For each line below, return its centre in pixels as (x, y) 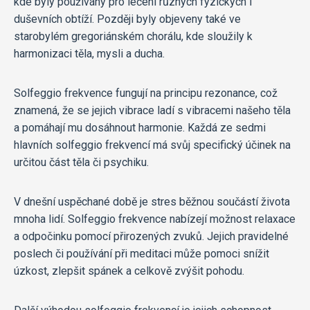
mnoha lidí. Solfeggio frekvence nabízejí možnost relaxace (155, 219)
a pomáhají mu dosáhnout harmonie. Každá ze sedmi (140, 128)
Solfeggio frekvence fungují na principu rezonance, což (146, 93)
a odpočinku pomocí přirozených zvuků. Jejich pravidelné (151, 237)
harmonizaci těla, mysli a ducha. (89, 54)
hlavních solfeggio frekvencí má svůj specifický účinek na (152, 145)
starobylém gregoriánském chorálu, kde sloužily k (133, 37)
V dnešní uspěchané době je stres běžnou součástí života (152, 202)
